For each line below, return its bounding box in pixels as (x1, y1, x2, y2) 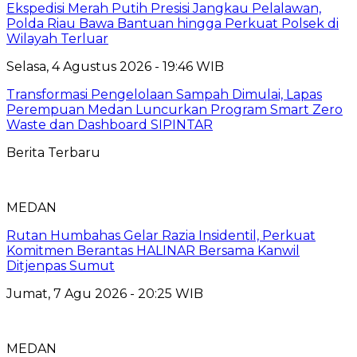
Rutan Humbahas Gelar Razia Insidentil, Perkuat (6, 227, 316, 243)
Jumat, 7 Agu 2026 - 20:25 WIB (6, 285, 203, 301)
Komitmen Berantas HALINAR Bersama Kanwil (6, 242, 300, 258)
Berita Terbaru (6, 144, 100, 160)
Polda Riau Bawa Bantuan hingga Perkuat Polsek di (6, 15, 339, 31)
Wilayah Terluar (6, 30, 108, 46)
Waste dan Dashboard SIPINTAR (6, 116, 213, 132)
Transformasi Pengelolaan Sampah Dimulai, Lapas (6, 86, 322, 102)
